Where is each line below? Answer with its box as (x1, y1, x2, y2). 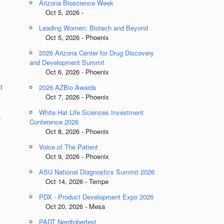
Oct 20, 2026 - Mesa (29, 201, 105, 211)
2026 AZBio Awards (39, 82, 97, 92)
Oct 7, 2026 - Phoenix (29, 92, 109, 101)
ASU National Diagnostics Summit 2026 (39, 167, 155, 176)
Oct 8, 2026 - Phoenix (29, 126, 109, 136)
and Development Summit (29, 57, 105, 67)
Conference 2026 (29, 117, 79, 126)
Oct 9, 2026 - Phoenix (29, 151, 109, 161)
